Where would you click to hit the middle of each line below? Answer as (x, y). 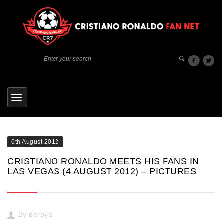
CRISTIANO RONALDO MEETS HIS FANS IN (103, 161)
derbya (40, 214)
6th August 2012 (35, 142)
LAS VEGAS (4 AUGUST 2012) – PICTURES (102, 172)
